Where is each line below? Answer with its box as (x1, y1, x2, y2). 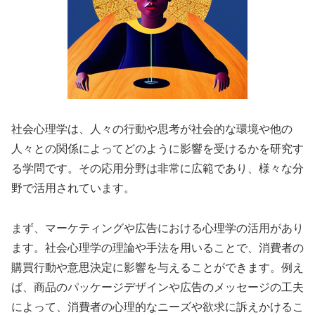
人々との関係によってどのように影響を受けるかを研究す (11, 142, 304, 155)
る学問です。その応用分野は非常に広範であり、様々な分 (11, 162, 304, 174)
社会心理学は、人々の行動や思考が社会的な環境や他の (11, 122, 292, 135)
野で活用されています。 (11, 181, 135, 194)
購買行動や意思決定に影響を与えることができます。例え (11, 261, 304, 274)
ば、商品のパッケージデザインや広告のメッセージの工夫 (11, 281, 304, 293)
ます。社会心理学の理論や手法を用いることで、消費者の (11, 241, 304, 254)
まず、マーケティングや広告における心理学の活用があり (11, 221, 304, 234)
